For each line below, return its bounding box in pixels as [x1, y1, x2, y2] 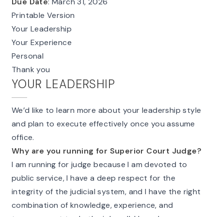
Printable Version [12, 10, 75, 20]
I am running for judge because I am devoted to [12, 159, 187, 170]
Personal [12, 51, 44, 61]
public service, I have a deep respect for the [12, 173, 175, 183]
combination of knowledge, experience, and [12, 200, 173, 210]
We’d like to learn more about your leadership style [12, 105, 201, 115]
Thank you [12, 64, 50, 75]
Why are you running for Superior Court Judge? [12, 146, 201, 156]
